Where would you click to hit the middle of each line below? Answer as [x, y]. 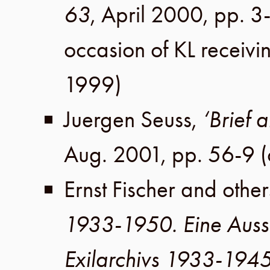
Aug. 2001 [112, 154]
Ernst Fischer [120, 189]
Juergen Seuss [128, 119]
